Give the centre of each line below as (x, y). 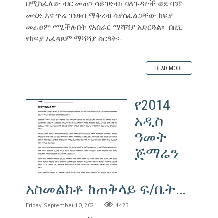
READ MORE (169, 68)
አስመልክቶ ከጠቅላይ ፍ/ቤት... (106, 189)
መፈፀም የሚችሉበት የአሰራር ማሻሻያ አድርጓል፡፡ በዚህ (104, 27)
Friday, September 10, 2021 (62, 205)
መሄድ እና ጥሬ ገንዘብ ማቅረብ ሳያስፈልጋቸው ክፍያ (99, 15)
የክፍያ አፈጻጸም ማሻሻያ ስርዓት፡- (74, 38)
